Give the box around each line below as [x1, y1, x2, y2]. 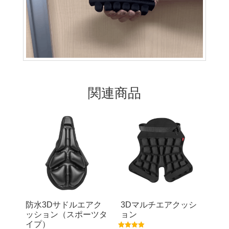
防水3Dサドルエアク [25, 200, 102, 210]
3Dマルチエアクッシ [121, 200, 197, 210]
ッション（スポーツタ [25, 210, 107, 219]
